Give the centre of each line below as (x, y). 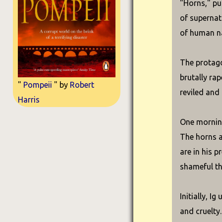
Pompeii (37, 84)
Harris (28, 99)
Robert (82, 84)
